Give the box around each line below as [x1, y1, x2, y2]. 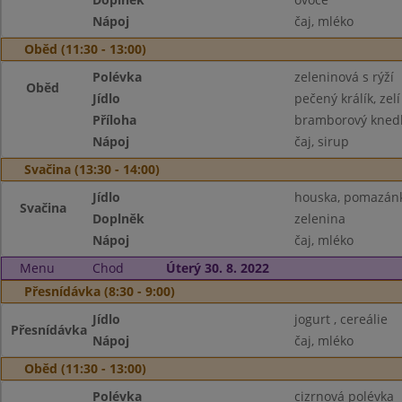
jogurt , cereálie [293, 310, 388, 328]
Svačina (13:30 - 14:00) [24, 161, 160, 178]
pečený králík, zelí [293, 90, 400, 107]
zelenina [293, 210, 345, 227]
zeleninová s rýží [293, 68, 394, 85]
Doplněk [92, 210, 145, 227]
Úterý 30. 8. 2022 [165, 259, 269, 276]
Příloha [92, 111, 137, 128]
